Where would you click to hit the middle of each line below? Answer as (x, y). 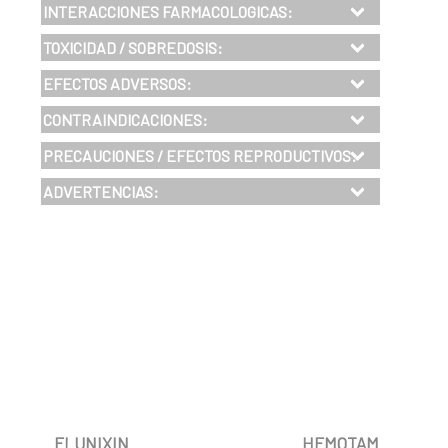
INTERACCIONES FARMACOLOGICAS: (168, 12)
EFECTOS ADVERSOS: (117, 84)
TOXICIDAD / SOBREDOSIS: (133, 48)
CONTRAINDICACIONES (122, 120)
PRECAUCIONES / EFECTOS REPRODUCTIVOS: (200, 156)
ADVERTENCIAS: (101, 192)
